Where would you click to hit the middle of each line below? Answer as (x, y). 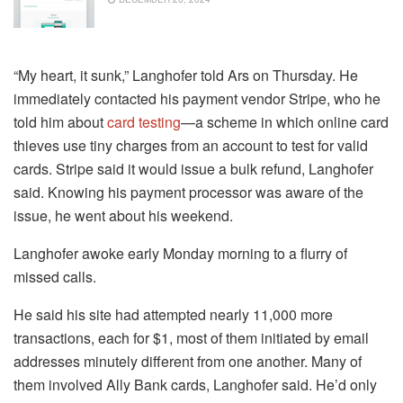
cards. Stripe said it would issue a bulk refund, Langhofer (193, 169)
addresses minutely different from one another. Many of (188, 362)
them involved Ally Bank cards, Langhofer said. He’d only (195, 385)
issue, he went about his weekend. (123, 216)
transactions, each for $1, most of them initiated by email (191, 338)
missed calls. (55, 277)
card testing (144, 122)
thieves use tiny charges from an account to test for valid (191, 146)
